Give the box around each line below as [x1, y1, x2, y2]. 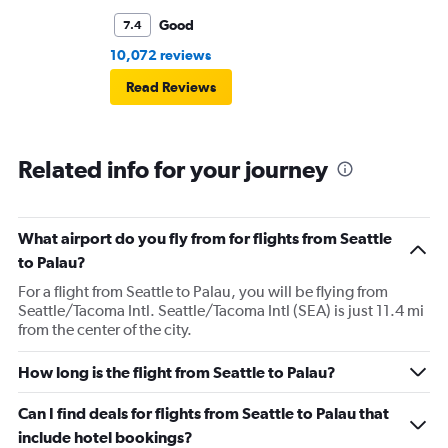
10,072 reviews [110, 46, 211, 63]
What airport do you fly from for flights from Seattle [18, 228, 392, 247]
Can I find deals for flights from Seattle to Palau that [18, 403, 389, 422]
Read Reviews [126, 78, 216, 95]
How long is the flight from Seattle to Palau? [18, 362, 336, 381]
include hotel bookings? [18, 427, 193, 446]
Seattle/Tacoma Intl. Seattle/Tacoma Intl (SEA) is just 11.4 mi [18, 300, 424, 320]
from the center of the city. [18, 319, 192, 339]
